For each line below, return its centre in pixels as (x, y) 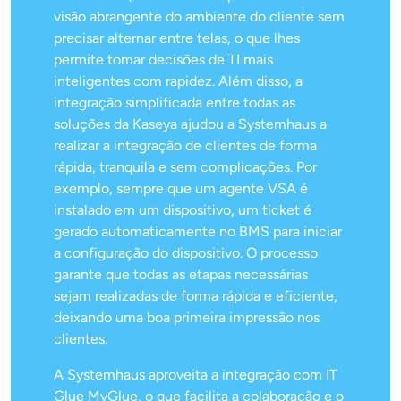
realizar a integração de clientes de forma (185, 146)
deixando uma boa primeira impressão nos (187, 318)
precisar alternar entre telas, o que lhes (177, 38)
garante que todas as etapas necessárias (181, 275)
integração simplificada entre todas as (175, 103)
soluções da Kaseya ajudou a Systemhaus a (190, 124)
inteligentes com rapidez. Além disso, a (178, 81)
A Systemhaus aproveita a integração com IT (196, 375)
